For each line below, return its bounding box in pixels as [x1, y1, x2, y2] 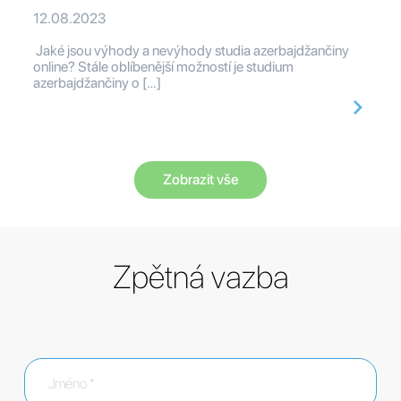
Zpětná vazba [112, 258, 289, 297]
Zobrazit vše [163, 171, 238, 189]
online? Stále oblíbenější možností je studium [33, 58, 294, 76]
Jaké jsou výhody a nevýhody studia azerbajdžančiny [33, 42, 349, 60]
